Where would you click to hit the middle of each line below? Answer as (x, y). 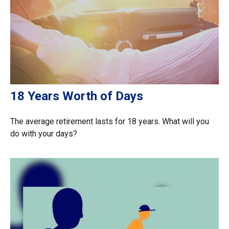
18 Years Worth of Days (77, 96)
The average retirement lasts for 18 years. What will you (110, 121)
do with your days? (44, 133)
